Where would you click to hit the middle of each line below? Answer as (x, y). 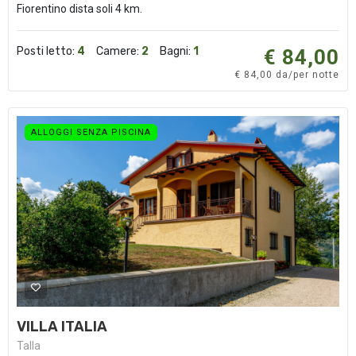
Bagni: (176, 51)
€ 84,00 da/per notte (287, 75)
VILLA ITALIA (62, 327)
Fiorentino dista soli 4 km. (79, 9)
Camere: (119, 51)
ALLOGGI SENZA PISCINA (91, 132)
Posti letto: (47, 51)
